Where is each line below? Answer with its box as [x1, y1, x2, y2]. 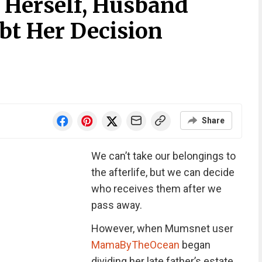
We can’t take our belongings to [91, 150, 236, 162]
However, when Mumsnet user [91, 222, 233, 235]
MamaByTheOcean [91, 239, 180, 251]
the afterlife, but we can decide [91, 166, 235, 178]
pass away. [91, 199, 142, 211]
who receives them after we [91, 182, 222, 195]
